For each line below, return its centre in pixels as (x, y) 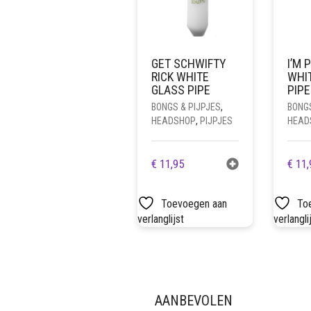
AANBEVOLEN (194, 300)
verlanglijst (161, 219)
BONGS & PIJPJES (186, 107)
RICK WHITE (180, 76)
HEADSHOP (174, 120)
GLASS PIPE (181, 90)
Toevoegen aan (194, 203)
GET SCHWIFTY (189, 63)
